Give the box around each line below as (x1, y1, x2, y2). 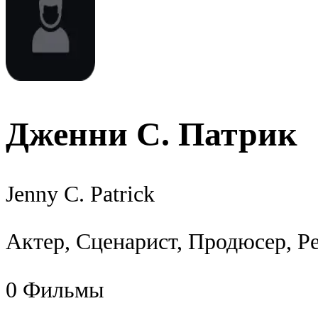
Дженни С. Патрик (6, 115, 297, 153)
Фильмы (23, 277, 104, 302)
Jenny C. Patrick (6, 181, 155, 207)
